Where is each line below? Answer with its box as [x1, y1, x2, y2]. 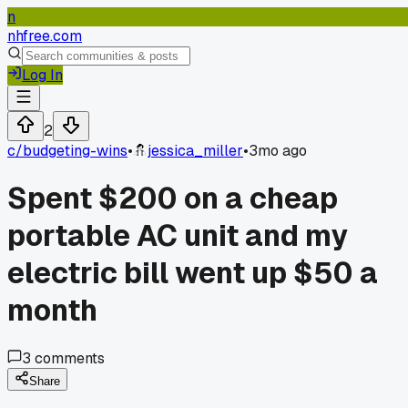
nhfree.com [7, 26, 82, 46]
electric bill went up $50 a [7, 254, 378, 292]
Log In [22, 66, 63, 85]
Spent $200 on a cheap [7, 179, 338, 218]
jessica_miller [148, 141, 243, 160]
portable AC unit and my [7, 217, 348, 255]
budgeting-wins [23, 141, 127, 160]
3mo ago [249, 141, 307, 160]
